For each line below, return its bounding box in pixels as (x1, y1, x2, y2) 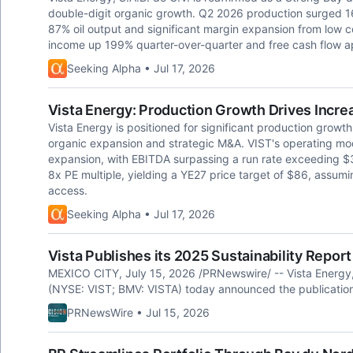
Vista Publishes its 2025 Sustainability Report (47, 247, 351, 264)
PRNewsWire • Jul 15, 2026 (66, 306, 210, 319)
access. (47, 184, 87, 197)
